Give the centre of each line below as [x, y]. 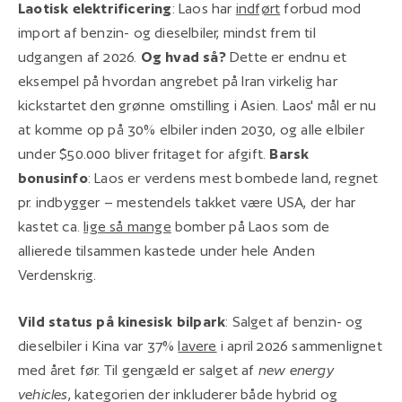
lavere [197, 345]
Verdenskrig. [57, 275]
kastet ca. [51, 226]
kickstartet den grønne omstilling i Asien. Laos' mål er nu [197, 105]
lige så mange [127, 226]
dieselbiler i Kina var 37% [98, 345]
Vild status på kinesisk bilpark [122, 321]
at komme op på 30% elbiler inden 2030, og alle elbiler [191, 129]
